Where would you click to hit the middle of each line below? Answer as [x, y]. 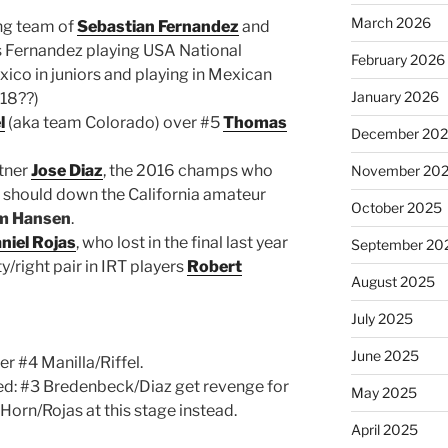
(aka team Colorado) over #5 [114, 122]
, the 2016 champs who [188, 170]
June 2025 [384, 355]
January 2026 [394, 96]
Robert [214, 266]
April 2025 [384, 429]
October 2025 [396, 207]
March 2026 [390, 22]
